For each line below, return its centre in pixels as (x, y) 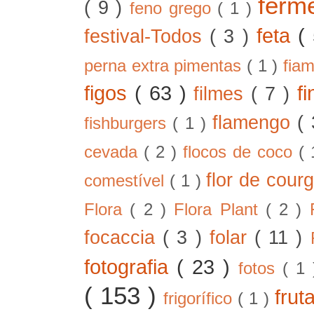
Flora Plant (220, 209)
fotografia (130, 266)
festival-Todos (147, 36)
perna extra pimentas (166, 66)
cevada (114, 152)
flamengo (255, 122)
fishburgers (129, 123)
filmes (223, 94)
